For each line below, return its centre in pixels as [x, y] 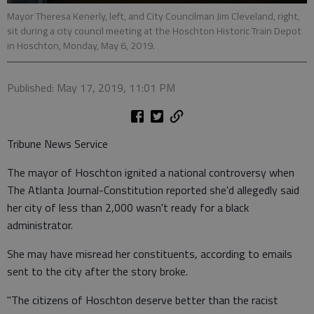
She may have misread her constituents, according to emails [150, 253]
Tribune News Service [57, 143]
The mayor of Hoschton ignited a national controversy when [151, 172]
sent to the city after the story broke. [97, 271]
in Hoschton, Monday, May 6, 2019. [81, 45]
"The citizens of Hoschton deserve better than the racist [143, 300]
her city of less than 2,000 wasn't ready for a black [128, 207]
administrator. [40, 225]
